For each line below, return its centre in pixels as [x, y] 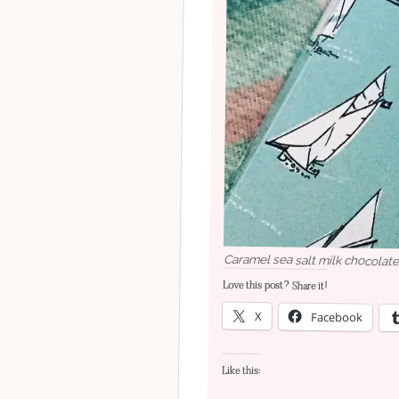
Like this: [241, 370]
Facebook [337, 316]
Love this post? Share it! [275, 285]
